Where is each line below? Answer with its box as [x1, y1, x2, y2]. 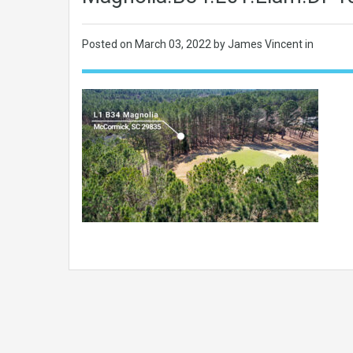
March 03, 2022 [135, 38, 214, 50]
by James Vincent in [214, 38, 314, 50]
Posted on [82, 38, 135, 50]
